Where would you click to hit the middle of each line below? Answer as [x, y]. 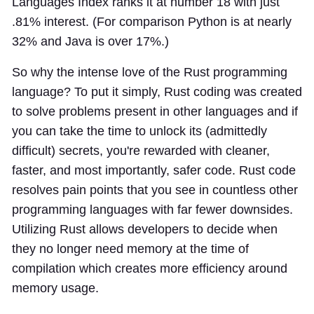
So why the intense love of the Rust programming [150, 72]
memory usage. [55, 288]
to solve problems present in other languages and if [155, 111]
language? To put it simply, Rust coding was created [157, 91]
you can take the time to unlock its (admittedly [139, 131]
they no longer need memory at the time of [130, 248]
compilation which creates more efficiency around [150, 268]
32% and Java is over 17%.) [90, 41]
